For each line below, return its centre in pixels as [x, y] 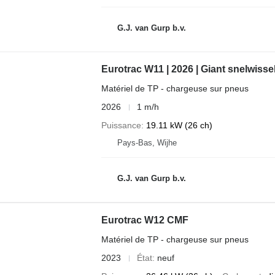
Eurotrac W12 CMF [145, 220]
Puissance [121, 125]
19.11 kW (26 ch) [179, 125]
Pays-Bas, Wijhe [147, 143]
